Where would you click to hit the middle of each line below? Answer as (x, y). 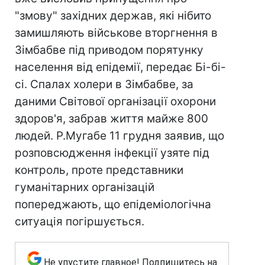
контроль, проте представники (99, 170)
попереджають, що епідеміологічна (113, 204)
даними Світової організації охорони (115, 101)
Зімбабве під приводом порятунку (109, 50)
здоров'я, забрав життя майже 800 (112, 119)
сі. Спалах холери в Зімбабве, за (104, 84)
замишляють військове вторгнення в (116, 33)
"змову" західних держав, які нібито (113, 16)
